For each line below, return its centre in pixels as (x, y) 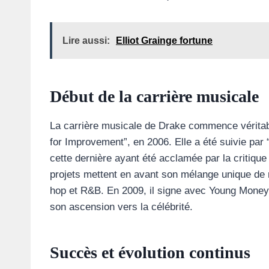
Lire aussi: (86, 41)
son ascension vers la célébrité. (121, 207)
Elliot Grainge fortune (164, 41)
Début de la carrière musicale (154, 97)
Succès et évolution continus (150, 253)
